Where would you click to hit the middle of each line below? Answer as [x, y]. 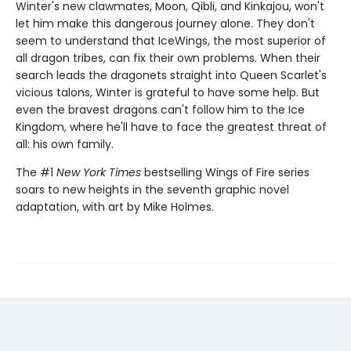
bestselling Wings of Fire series [225, 172]
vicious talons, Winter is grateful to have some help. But [168, 92]
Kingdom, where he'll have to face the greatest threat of [171, 127]
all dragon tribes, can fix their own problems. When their [168, 58]
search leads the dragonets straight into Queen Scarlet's [171, 75]
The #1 [36, 172]
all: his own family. [65, 144]
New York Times [99, 172]
